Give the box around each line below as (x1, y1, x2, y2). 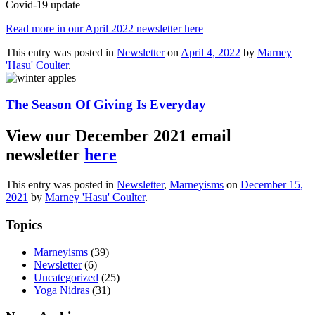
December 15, (240, 179, 303, 191)
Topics (6, 217, 42, 232)
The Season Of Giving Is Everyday (6, 97, 206, 112)
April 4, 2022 (181, 46, 240, 58)
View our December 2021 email (6, 127, 231, 146)
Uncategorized (34, 271, 98, 283)
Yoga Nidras (34, 283, 89, 296)
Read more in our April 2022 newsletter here (6, 22, 203, 34)
